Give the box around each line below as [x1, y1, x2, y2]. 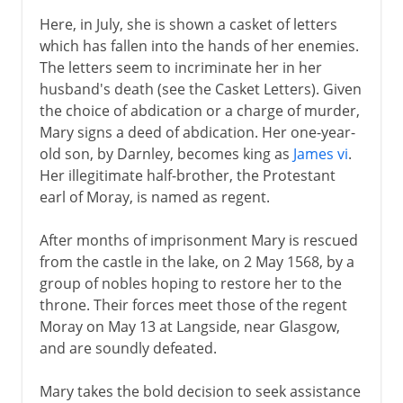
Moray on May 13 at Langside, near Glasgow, [39, 316, 340, 336]
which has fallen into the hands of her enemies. [39, 35, 359, 56]
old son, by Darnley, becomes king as [39, 143, 293, 164]
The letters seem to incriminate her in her [39, 57, 322, 77]
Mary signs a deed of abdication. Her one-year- [39, 121, 355, 142]
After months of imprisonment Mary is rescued [39, 229, 358, 250]
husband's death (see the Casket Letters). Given [39, 78, 362, 99]
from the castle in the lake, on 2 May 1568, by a [39, 251, 354, 272]
